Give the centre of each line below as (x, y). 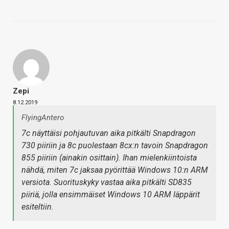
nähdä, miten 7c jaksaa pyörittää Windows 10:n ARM (115, 170)
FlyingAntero (43, 118)
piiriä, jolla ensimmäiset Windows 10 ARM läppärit (111, 195)
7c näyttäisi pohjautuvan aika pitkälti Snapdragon (109, 133)
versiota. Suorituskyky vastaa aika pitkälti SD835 (107, 182)
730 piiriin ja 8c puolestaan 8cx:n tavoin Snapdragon (115, 146)
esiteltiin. (38, 207)
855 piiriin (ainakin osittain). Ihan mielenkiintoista (109, 158)
